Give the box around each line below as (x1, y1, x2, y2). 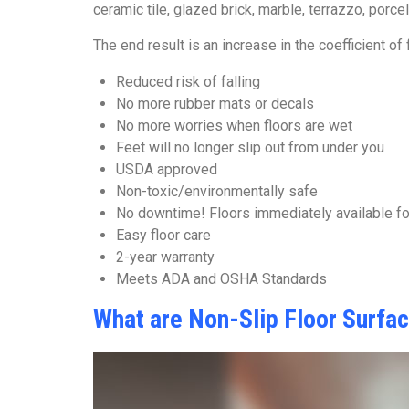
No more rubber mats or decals (116, 95, 314, 112)
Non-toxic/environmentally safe (116, 183, 318, 200)
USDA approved (116, 161, 217, 178)
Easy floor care (116, 226, 211, 244)
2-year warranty (116, 248, 215, 266)
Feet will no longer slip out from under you (116, 139, 384, 156)
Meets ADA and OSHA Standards (116, 270, 327, 288)
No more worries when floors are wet (116, 117, 352, 134)
